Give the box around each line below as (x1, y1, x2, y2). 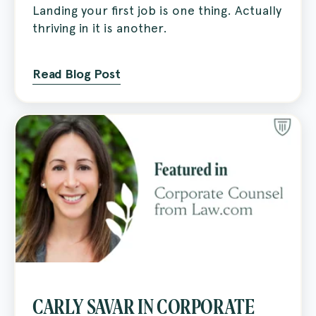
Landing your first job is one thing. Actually (32, 3, 281, 18)
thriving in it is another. (32, 20, 167, 36)
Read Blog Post (32, 66, 121, 83)
